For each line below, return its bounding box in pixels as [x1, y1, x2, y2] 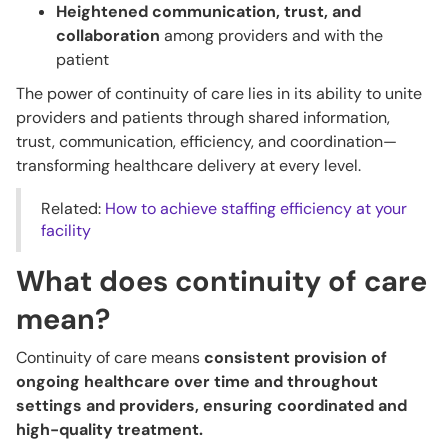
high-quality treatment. [16, 418, 207, 440]
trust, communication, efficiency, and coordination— [16, 130, 397, 152]
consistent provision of [204, 346, 387, 368]
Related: [41, 197, 105, 219]
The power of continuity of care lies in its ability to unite [16, 82, 422, 104]
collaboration [56, 24, 160, 46]
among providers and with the [160, 24, 383, 46]
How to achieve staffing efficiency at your [105, 197, 407, 219]
